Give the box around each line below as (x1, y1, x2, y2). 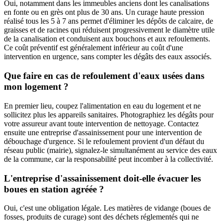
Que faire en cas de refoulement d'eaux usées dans (4, 71, 204, 81)
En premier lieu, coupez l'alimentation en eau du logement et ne (4, 101, 201, 110)
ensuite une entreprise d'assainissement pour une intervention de (4, 128, 202, 137)
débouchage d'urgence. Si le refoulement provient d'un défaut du (4, 137, 204, 146)
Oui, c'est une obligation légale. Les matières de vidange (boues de (4, 204, 211, 213)
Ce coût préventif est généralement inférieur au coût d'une (4, 43, 183, 52)
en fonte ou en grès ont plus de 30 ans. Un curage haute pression (4, 8, 204, 17)
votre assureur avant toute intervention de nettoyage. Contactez (4, 119, 199, 128)
